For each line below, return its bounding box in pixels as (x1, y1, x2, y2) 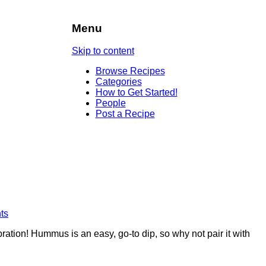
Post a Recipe (95, 109, 155, 119)
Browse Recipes (95, 66, 165, 77)
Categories (95, 77, 142, 87)
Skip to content (71, 46, 134, 56)
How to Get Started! (95, 87, 178, 98)
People (95, 98, 126, 109)
